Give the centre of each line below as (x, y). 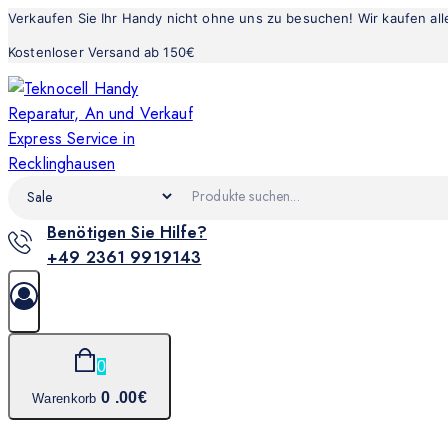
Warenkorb (64, 399)
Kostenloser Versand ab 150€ (102, 52)
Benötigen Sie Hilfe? (126, 232)
